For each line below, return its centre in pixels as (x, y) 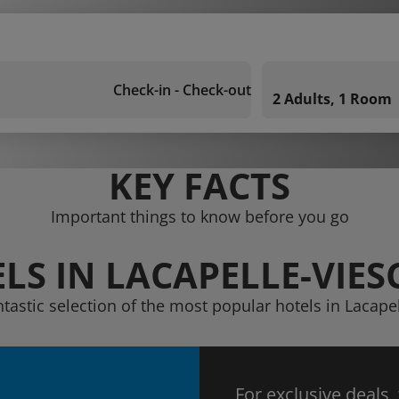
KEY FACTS (199, 186)
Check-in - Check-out (182, 90)
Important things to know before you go (199, 216)
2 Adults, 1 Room (332, 99)
